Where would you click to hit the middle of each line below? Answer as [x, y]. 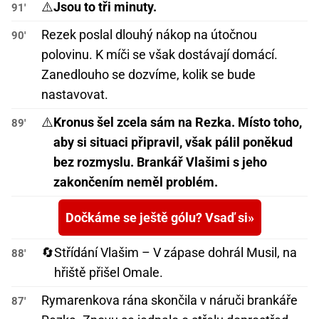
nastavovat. [75, 95]
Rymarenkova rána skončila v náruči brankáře [169, 300]
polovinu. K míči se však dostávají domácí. [159, 55]
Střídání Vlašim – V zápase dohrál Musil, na [176, 253]
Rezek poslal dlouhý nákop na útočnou [149, 35]
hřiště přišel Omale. [109, 273]
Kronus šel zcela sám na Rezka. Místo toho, [178, 122]
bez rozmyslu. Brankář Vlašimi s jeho [160, 162]
